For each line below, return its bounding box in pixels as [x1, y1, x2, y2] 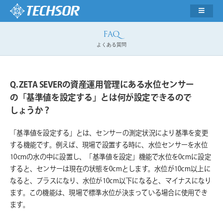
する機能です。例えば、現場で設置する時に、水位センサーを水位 [10, 140, 208, 151]
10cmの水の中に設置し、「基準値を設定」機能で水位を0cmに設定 [10, 152, 211, 163]
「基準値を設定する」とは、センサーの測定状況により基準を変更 [10, 128, 208, 139]
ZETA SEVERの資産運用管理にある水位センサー [18, 79, 194, 92]
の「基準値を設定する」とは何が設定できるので [10, 92, 192, 105]
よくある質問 [96, 42, 127, 48]
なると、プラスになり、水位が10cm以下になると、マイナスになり [10, 176, 212, 187]
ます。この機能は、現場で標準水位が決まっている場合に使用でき [10, 188, 208, 199]
